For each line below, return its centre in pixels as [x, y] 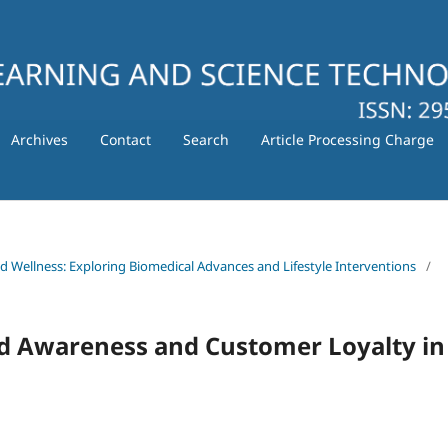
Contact [125, 139]
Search [205, 139]
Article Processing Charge [347, 139]
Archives [39, 139]
